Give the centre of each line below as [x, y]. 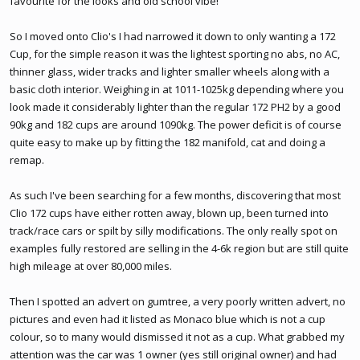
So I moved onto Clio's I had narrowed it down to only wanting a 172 [173, 36]
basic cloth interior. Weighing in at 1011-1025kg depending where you [177, 89]
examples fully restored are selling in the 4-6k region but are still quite [179, 248]
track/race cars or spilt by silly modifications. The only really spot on [174, 231]
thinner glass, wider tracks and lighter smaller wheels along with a [170, 72]
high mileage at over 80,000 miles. [91, 266]
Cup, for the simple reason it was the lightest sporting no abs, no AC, [175, 54]
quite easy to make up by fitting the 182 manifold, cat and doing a [168, 142]
